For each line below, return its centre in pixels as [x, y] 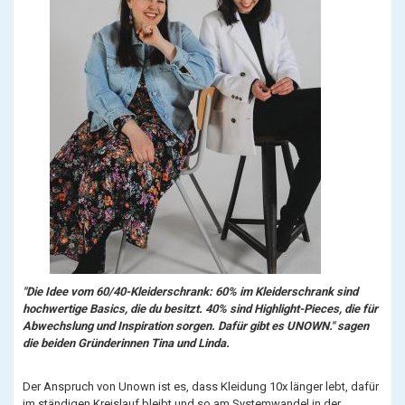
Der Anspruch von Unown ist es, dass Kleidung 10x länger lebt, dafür [201, 386]
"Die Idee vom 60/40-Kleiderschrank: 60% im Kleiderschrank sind [190, 292]
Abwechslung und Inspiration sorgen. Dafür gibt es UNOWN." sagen [196, 326]
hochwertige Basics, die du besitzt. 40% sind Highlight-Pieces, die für [200, 309]
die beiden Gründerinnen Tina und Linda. [126, 343]
